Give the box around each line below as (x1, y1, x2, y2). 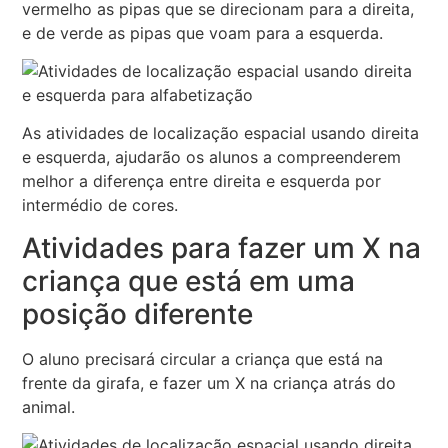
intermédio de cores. (22, 195, 179, 216)
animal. (22, 396, 76, 417)
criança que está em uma (22, 263, 356, 298)
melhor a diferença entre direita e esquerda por (22, 171, 382, 192)
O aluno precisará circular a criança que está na (22, 348, 384, 369)
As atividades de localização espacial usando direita (22, 123, 420, 144)
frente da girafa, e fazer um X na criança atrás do (22, 372, 397, 393)
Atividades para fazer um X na (22, 230, 422, 265)
